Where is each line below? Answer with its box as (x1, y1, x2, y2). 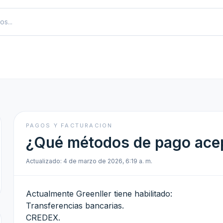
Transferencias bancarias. (25, 201, 124, 211)
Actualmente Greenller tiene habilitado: (25, 189, 172, 199)
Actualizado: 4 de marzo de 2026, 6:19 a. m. (25, 157, 152, 165)
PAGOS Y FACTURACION (25, 122, 113, 129)
